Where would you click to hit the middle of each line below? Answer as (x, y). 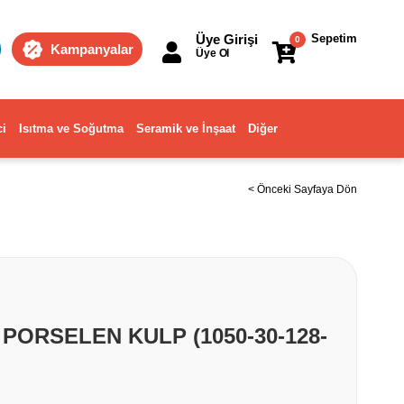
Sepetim (334, 38)
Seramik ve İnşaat (186, 129)
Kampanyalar (92, 49)
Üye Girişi (227, 39)
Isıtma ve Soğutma (71, 129)
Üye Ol (213, 53)
